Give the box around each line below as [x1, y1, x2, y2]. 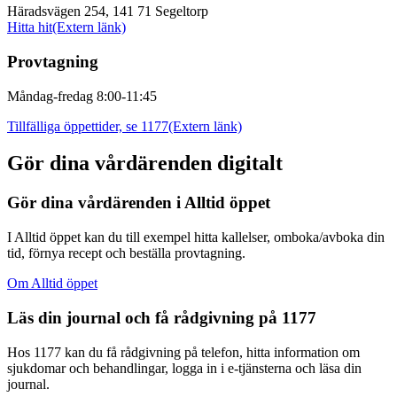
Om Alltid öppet [7, 276, 97, 292]
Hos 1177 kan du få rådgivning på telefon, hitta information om [7, 344, 360, 360]
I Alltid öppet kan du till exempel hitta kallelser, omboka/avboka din [7, 230, 385, 245]
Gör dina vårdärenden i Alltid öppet [7, 193, 270, 213]
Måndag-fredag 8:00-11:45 [7, 88, 157, 104]
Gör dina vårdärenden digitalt [7, 152, 283, 175]
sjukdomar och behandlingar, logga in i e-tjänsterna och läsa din [7, 360, 362, 376]
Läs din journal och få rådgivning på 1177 [7, 307, 316, 327]
